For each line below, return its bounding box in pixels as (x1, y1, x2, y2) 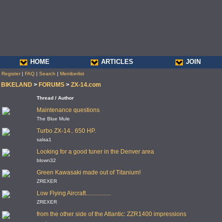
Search (39, 71, 55, 76)
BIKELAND (1, 81, 32, 88)
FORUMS (39, 81, 64, 88)
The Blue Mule (37, 116, 70, 121)
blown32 (37, 158, 56, 163)
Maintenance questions (37, 107, 100, 113)
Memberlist (60, 71, 84, 76)
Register (1, 71, 20, 76)
